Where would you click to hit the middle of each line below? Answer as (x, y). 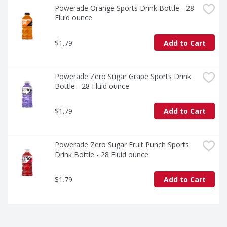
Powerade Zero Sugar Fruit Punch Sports (122, 145)
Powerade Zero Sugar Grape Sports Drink (123, 77)
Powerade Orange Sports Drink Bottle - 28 (124, 8)
